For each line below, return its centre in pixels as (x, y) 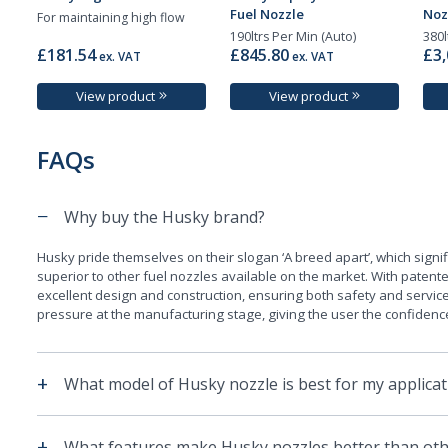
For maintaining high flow (111, 18)
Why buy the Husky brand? (165, 216)
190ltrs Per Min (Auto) (293, 37)
